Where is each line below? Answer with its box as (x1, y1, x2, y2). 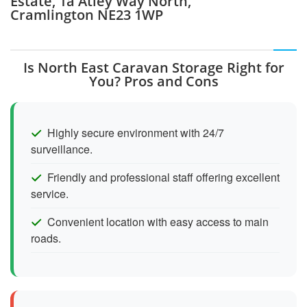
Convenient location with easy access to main (47, 213, 269, 230)
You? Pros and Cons (88, 71, 219, 90)
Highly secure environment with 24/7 (47, 124, 224, 140)
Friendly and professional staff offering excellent (47, 169, 280, 185)
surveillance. (31, 140, 93, 157)
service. (31, 185, 69, 201)
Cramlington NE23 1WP (10, 5, 163, 24)
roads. (31, 230, 61, 246)
